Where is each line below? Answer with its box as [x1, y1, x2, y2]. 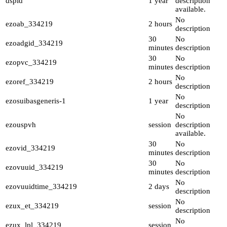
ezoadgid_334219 [6, 39, 63, 48]
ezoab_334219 [6, 20, 53, 28]
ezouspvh [6, 121, 36, 129]
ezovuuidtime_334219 [6, 182, 77, 191]
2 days [148, 182, 169, 191]
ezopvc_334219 [6, 58, 57, 67]
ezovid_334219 [6, 144, 55, 153]
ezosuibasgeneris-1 [6, 97, 66, 105]
